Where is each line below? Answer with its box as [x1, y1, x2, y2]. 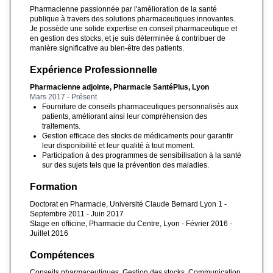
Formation [30, 181, 77, 192]
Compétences [30, 249, 94, 260]
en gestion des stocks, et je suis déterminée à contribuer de [30, 34, 225, 43]
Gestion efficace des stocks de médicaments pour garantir [42, 131, 233, 140]
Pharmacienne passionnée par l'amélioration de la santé [30, 4, 217, 13]
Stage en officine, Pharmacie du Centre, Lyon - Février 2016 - [30, 219, 232, 228]
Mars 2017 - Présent [30, 92, 97, 101]
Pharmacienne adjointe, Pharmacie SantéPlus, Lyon [30, 82, 209, 91]
